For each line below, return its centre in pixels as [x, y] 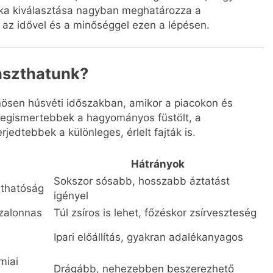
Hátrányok [158, 164]
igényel [71, 196]
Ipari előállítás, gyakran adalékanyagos [148, 237]
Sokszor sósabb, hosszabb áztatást [142, 181]
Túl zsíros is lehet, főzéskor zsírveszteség [155, 213]
